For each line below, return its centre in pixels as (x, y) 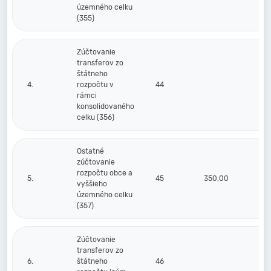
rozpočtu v (95, 85)
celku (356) (96, 117)
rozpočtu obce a (105, 173)
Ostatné (90, 151)
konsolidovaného (106, 106)
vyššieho (92, 184)
